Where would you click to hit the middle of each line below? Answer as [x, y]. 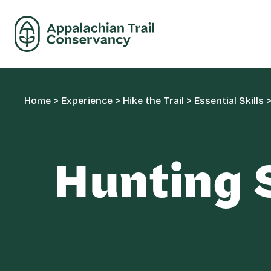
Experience [87, 101]
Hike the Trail [153, 101]
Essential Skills [229, 101]
